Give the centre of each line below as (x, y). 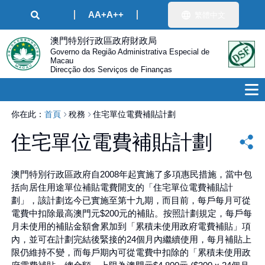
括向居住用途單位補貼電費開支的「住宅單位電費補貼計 (122, 187)
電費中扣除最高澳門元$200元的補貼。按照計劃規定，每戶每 (131, 213)
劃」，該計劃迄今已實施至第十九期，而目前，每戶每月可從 (131, 200)
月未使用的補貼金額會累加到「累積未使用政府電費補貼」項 (131, 226)
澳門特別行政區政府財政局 (103, 40)
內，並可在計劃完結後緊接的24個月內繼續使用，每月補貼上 (131, 239)
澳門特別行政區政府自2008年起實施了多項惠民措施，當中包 (131, 174)
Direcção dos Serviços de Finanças (111, 69)
